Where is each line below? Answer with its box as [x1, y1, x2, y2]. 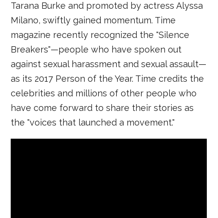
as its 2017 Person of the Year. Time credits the [11, 73, 204, 84]
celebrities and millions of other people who [11, 88, 197, 98]
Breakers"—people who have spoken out [11, 44, 182, 54]
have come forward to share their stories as [11, 102, 194, 113]
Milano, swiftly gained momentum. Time [11, 15, 176, 25]
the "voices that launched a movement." [11, 117, 175, 127]
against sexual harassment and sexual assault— [11, 58, 207, 69]
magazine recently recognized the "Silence [11, 29, 190, 40]
